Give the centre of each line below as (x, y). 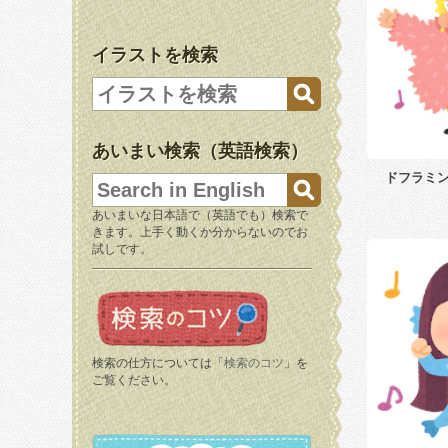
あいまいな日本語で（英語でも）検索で (200, 215)
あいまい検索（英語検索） (200, 151)
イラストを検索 (155, 55)
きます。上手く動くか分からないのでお (200, 232)
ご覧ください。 (134, 380)
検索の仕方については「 (158, 363)
